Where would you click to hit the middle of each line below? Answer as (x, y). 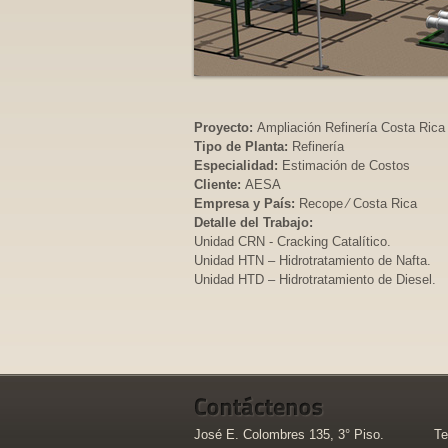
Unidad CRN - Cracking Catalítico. (292, 241)
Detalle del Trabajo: (255, 222)
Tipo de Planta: (243, 146)
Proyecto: (225, 127)
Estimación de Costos (346, 165)
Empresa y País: (246, 203)
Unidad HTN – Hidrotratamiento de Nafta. (312, 260)
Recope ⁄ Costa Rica (358, 203)
